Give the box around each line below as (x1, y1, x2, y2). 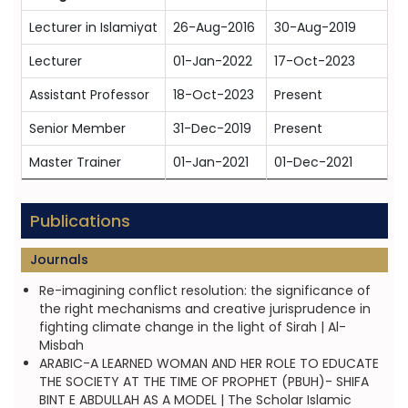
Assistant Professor (28, 86, 149, 104)
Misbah (38, 336, 84, 354)
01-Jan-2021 (172, 153, 249, 171)
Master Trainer (28, 153, 121, 171)
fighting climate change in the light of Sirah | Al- (38, 318, 346, 336)
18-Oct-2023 (172, 86, 254, 104)
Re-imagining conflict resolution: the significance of (38, 281, 371, 300)
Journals (29, 250, 88, 269)
